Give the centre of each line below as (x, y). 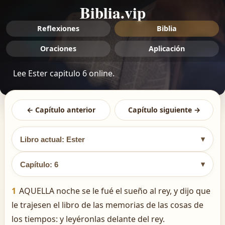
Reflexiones (58, 28)
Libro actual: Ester (52, 139)
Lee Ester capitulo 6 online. (64, 73)
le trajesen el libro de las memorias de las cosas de (107, 205)
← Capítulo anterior (61, 110)
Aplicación (167, 48)
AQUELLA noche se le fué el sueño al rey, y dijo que (115, 191)
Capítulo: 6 (39, 164)
